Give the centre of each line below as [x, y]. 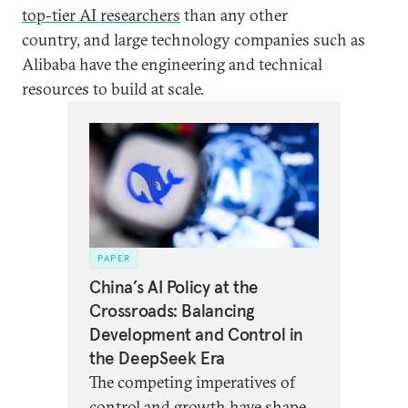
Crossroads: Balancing [173, 311]
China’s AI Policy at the [174, 287]
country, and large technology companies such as [194, 40]
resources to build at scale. [115, 89]
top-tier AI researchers [101, 15]
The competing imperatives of [192, 382]
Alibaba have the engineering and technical [172, 65]
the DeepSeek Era [157, 358]
